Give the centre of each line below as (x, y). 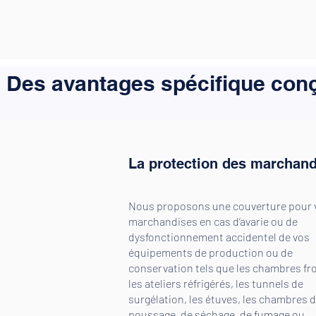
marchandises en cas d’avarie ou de (213, 221)
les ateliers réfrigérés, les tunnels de (216, 283)
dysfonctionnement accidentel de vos (219, 237)
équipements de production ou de (211, 252)
